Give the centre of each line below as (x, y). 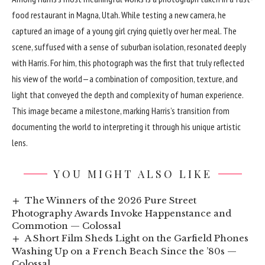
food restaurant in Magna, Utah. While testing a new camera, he (119, 14)
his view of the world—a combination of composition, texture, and (125, 78)
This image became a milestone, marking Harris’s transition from (121, 110)
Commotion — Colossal (66, 225)
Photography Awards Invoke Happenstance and (122, 213)
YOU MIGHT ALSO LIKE (132, 174)
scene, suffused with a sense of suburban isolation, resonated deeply (129, 46)
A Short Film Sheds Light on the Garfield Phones (137, 238)
